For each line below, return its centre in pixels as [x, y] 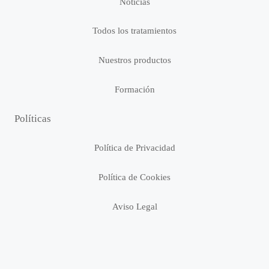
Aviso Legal [134, 207]
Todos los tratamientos [134, 31]
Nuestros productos [134, 60]
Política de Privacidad [134, 148]
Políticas [33, 119]
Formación [134, 89]
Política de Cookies [134, 177]
